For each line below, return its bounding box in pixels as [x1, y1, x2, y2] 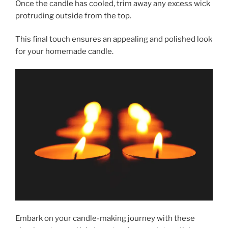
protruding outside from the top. [15, 11, 131, 20]
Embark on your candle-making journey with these [15, 213, 195, 223]
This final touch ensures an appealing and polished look [15, 35, 212, 44]
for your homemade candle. [15, 47, 113, 56]
